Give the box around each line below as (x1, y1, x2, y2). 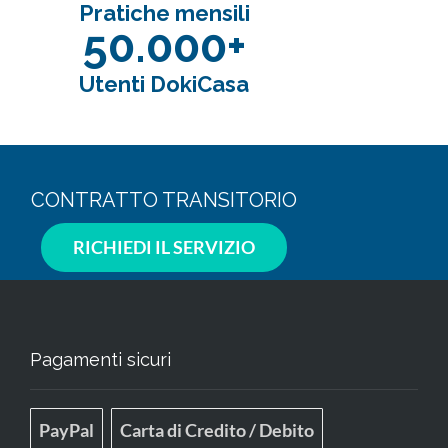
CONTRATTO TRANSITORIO (31, 188, 297, 213)
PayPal (39, 419, 94, 442)
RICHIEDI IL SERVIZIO (73, 236, 255, 259)
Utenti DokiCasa (79, 71, 249, 98)
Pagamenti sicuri (30, 349, 171, 371)
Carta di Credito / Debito (120, 419, 314, 442)
